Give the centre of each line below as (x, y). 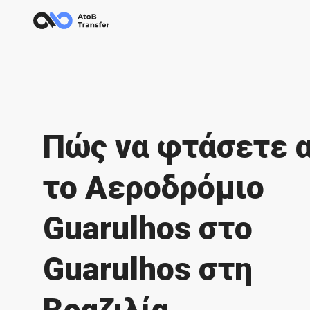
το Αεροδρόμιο (154, 188)
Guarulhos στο (148, 228)
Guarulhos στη (148, 269)
